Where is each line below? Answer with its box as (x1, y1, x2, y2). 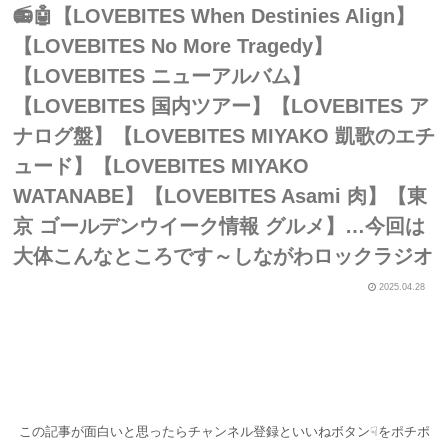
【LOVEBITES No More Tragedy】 (13, 34, 333, 57)
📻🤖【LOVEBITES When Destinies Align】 (13, 4, 415, 27)
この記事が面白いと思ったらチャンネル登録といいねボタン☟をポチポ (18, 424, 430, 440)
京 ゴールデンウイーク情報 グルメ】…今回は (13, 214, 425, 237)
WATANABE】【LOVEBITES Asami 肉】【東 (13, 184, 427, 207)
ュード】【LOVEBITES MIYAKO (13, 154, 309, 177)
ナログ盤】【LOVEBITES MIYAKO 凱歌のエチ (13, 124, 435, 147)
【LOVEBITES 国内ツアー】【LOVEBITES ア (13, 94, 429, 117)
